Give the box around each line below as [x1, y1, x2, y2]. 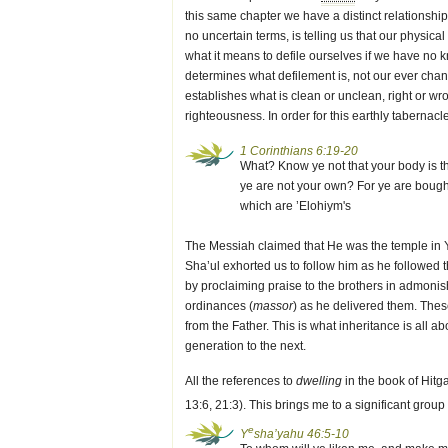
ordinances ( [185, 299, 253, 313]
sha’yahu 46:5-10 [254, 427, 349, 441]
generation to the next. [185, 339, 306, 353]
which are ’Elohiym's [240, 199, 351, 213]
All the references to [185, 374, 296, 388]
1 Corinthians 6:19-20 [240, 144, 358, 158]
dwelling [296, 374, 342, 388]
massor [253, 299, 293, 313]
